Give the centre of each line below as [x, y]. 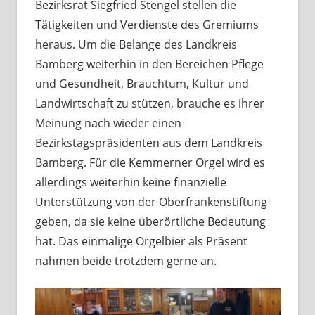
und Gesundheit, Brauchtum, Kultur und [142, 83]
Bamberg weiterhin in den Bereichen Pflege [149, 64]
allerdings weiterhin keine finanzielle [130, 182]
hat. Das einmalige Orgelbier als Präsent [141, 241]
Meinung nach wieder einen [108, 123]
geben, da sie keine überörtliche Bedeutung [150, 221]
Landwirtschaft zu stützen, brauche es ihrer [149, 103]
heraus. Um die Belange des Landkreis [136, 44]
